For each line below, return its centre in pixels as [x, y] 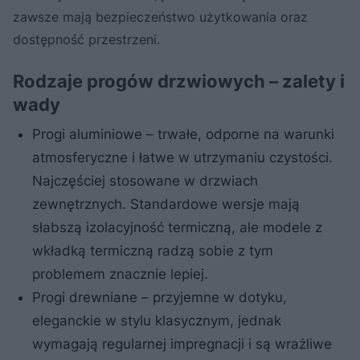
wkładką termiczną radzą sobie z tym [153, 250]
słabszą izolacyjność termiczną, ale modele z [177, 227]
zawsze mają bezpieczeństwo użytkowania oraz [160, 16]
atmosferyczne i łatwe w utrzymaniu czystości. [182, 157]
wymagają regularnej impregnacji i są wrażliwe [182, 344]
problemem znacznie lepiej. [120, 274]
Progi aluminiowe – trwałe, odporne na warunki [183, 134]
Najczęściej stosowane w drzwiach [145, 180]
